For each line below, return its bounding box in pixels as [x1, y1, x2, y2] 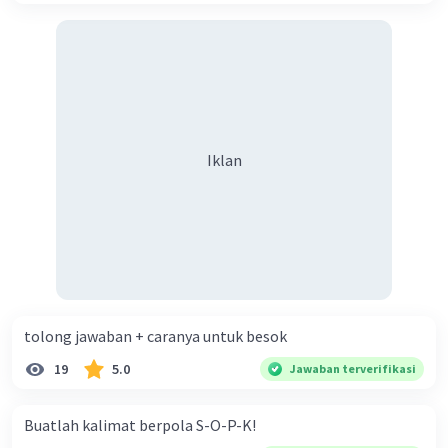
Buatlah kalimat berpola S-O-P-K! [24, 415, 256, 436]
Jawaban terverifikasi [290, 361, 416, 377]
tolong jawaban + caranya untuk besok [24, 326, 287, 347]
